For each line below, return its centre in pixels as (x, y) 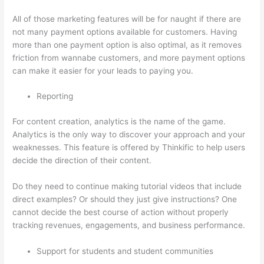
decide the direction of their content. (82, 160)
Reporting (55, 96)
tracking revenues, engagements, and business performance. (129, 225)
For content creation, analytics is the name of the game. (119, 121)
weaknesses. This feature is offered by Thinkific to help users (129, 147)
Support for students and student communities (125, 251)
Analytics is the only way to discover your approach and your (129, 134)
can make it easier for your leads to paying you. (103, 70)
